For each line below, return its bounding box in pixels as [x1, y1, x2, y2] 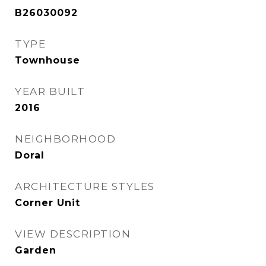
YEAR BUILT [15, 85, 85, 97]
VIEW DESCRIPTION [15, 228, 131, 240]
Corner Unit [15, 197, 80, 208]
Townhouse [15, 55, 80, 66]
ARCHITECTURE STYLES [15, 180, 155, 192]
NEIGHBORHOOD [15, 133, 116, 145]
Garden [15, 245, 56, 256]
